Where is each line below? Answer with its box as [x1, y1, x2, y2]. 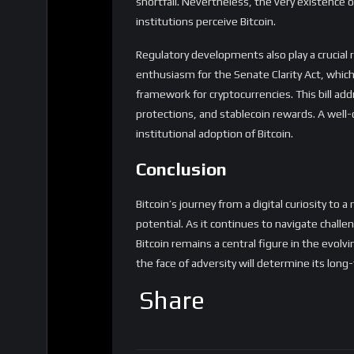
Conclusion [136, 94, 227, 115]
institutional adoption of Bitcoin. [136, 62, 293, 76]
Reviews [136, 311, 206, 333]
